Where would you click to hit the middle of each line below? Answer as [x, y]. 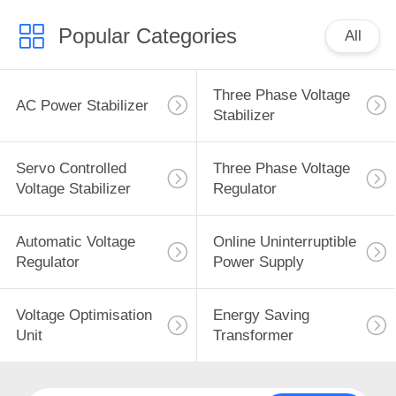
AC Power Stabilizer [82, 105]
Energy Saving [261, 315]
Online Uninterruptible [284, 242]
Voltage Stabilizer [73, 189]
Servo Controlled [71, 169]
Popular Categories [147, 35]
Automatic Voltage [75, 242]
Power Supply [258, 263]
